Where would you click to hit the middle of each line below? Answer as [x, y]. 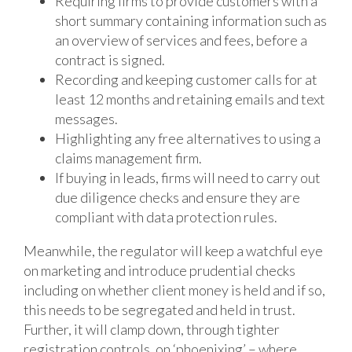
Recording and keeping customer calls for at [186, 79]
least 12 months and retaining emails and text [190, 99]
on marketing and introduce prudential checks [159, 270]
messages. [86, 118]
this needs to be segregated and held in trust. [159, 309]
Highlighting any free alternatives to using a [188, 138]
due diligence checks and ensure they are [178, 197]
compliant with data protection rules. [166, 216]
